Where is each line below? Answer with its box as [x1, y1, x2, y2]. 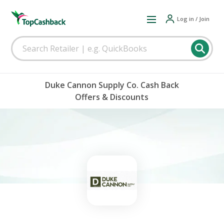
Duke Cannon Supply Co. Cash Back [44, 79, 179, 90]
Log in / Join [176, 14, 209, 22]
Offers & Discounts [75, 91, 149, 102]
